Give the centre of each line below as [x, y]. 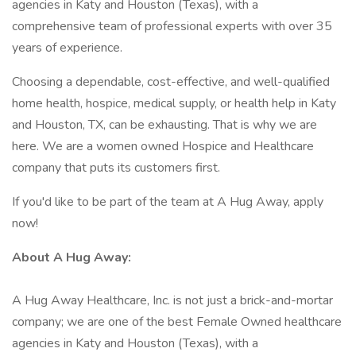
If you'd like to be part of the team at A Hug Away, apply [168, 202]
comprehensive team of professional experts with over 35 [172, 26]
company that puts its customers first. [116, 168]
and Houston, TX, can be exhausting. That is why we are [164, 125]
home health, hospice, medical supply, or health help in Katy [174, 103]
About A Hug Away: [72, 257]
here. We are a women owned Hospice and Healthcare [163, 146]
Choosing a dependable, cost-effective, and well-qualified [171, 82]
